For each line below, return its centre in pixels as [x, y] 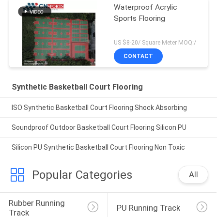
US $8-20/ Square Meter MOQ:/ [155, 43]
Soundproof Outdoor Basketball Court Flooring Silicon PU [99, 127]
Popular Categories [82, 175]
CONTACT [139, 56]
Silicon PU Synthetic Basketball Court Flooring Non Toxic [98, 147]
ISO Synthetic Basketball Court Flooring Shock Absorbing [99, 107]
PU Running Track [148, 208]
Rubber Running [38, 203]
